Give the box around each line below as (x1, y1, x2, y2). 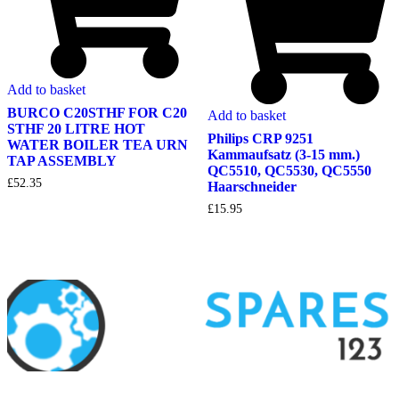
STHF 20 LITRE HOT (7, 121, 145, 137)
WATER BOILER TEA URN (7, 137, 188, 153)
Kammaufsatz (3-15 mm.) (207, 146, 360, 162)
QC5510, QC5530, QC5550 (207, 162, 371, 178)
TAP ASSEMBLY (7, 153, 117, 169)
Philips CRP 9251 (207, 130, 313, 146)
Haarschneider (207, 178, 297, 194)
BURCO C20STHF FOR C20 (7, 105, 187, 121)
